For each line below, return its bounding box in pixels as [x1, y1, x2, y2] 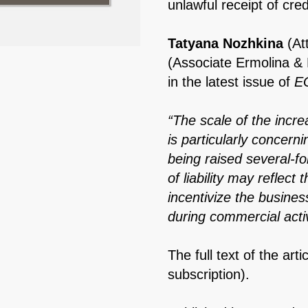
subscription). [168, 267, 250, 282]
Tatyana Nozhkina [168, 36, 287, 51]
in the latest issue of [168, 74, 294, 89]
